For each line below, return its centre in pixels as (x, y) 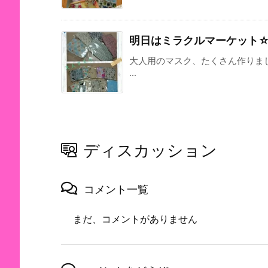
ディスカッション (150, 150)
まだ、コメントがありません (135, 220)
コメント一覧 (116, 190)
